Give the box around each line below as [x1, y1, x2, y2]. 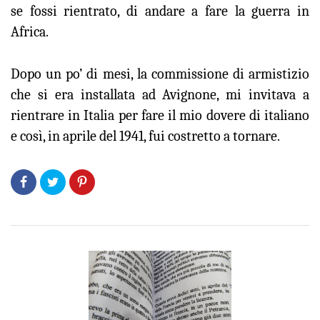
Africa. [11, 24, 49, 40]
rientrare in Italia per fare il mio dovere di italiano [11, 107, 309, 124]
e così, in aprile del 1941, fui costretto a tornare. [11, 128, 280, 144]
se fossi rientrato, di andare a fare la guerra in [11, 3, 309, 19]
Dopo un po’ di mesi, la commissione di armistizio [11, 66, 309, 82]
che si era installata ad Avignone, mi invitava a [11, 86, 309, 103]
